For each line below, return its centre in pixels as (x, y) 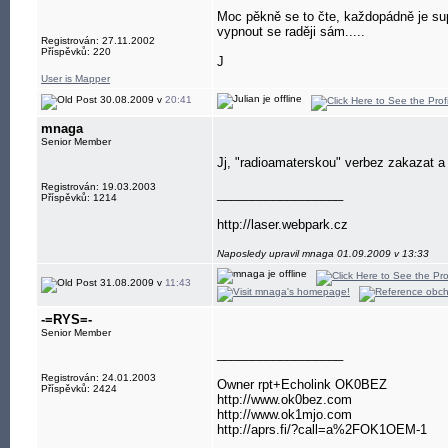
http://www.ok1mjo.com (284, 414)
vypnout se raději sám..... (291, 31)
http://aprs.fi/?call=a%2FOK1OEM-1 (322, 429)
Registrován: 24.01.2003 (98, 377)
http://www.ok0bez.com (284, 399)
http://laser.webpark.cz (282, 224)
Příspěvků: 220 (76, 51)
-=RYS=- (66, 319)
